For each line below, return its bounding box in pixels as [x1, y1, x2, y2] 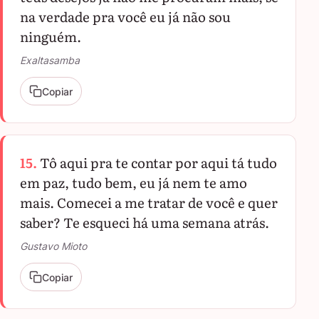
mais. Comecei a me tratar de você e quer [20, 192, 278, 212]
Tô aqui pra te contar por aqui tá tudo [40, 152, 277, 172]
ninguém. [20, 26, 81, 46]
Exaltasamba [20, 54, 80, 66]
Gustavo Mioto [20, 240, 87, 252]
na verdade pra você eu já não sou [20, 6, 231, 26]
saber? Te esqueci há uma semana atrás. [20, 212, 269, 232]
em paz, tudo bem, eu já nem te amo [20, 172, 247, 192]
